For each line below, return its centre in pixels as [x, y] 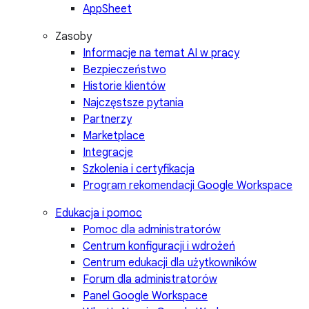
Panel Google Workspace [145, 296]
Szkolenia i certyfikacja [139, 169]
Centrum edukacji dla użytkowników [170, 263]
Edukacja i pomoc [99, 213]
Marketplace [114, 136]
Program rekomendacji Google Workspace [188, 186]
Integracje [108, 153]
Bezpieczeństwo [124, 70]
